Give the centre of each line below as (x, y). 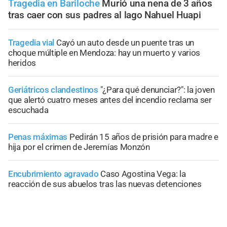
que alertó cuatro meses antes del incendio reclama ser (110, 100)
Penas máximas (39, 137)
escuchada (28, 110)
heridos (22, 63)
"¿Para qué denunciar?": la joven (157, 89)
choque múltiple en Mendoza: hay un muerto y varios (104, 52)
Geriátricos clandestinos (54, 89)
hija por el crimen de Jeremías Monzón (79, 147)
